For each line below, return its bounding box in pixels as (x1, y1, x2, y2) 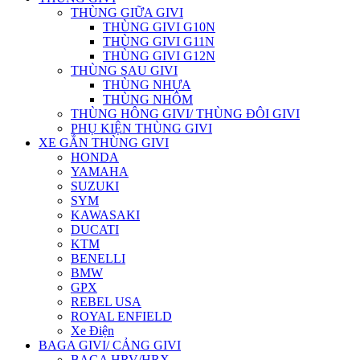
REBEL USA (71, 295, 141, 309)
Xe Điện (71, 324, 114, 337)
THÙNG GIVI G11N (103, 35, 215, 48)
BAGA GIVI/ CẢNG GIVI (39, 338, 181, 352)
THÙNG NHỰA (103, 78, 191, 92)
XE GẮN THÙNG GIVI (39, 136, 169, 149)
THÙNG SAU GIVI (71, 63, 178, 77)
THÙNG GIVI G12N (103, 49, 215, 63)
